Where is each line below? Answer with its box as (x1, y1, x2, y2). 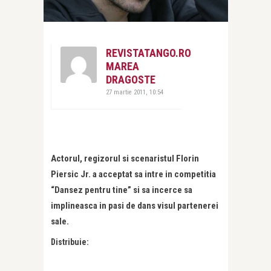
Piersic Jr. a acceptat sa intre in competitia (51, 169, 216, 180)
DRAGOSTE (106, 73, 155, 87)
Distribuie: (51, 237, 89, 247)
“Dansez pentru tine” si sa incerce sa (51, 184, 192, 196)
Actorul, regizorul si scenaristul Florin (51, 153, 199, 165)
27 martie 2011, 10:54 (106, 88, 163, 97)
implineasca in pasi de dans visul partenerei (51, 200, 218, 212)
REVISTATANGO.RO (106, 47, 191, 60)
